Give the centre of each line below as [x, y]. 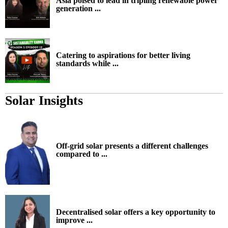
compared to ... [82, 154]
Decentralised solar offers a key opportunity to [136, 212]
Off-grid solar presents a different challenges [132, 146]
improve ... [74, 220]
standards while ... [87, 63]
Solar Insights [44, 101]
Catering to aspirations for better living [123, 55]
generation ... [78, 8]
